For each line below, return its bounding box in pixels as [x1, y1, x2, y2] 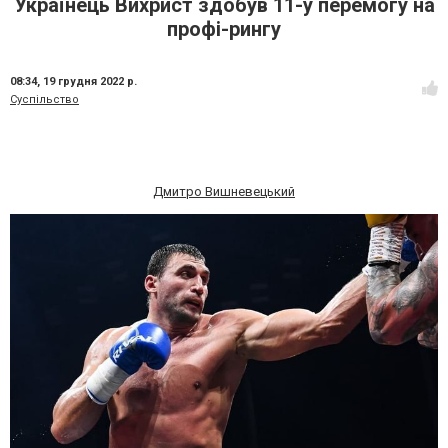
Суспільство [10, 93, 79, 106]
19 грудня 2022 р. [43, 75, 137, 88]
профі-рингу [167, 17, 281, 41]
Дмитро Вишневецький [153, 184, 295, 199]
